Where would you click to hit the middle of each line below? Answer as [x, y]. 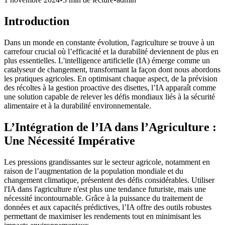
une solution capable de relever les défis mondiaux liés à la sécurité [109, 97]
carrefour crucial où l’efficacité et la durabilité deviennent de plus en [111, 52]
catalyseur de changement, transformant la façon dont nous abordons [112, 70]
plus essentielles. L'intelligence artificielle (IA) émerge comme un [107, 61]
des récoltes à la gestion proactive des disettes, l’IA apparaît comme [110, 88]
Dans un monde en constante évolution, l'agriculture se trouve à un [109, 43]
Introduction [37, 21]
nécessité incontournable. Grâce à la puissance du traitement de [103, 198]
